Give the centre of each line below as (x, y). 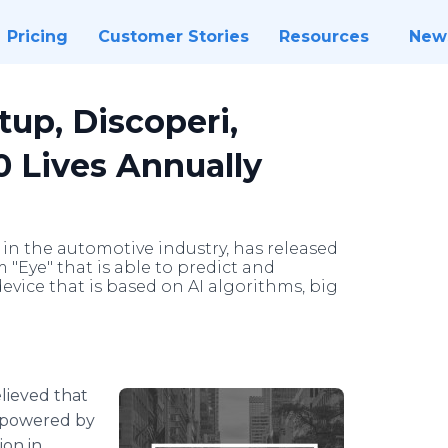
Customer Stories (173, 36)
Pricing (37, 36)
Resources (323, 36)
